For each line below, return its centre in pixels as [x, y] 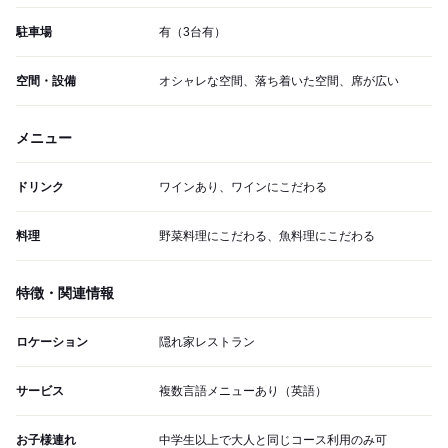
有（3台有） [192, 32]
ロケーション [52, 342]
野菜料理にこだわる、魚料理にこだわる [267, 236]
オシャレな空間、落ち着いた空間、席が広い [279, 81]
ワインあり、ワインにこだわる [243, 187]
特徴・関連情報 [65, 293]
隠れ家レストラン [207, 342]
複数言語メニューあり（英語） [243, 391]
